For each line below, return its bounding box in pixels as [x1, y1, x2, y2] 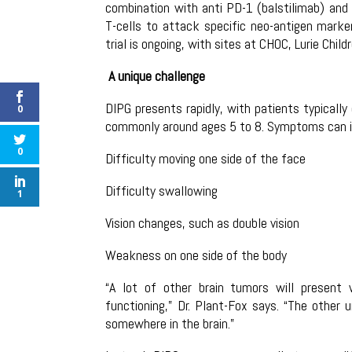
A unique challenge [108, 66, 206, 85]
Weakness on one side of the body [105, 245, 288, 264]
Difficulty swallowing [105, 181, 218, 200]
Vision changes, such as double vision [105, 213, 300, 232]
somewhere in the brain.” [105, 313, 235, 332]
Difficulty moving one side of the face [105, 148, 306, 167]
